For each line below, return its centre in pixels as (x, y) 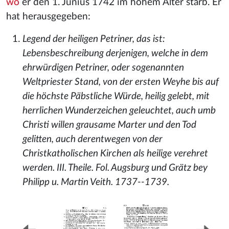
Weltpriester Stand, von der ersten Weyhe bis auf (121, 82)
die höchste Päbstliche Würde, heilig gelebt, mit (116, 96)
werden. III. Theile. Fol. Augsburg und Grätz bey (115, 168)
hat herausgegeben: (48, 17)
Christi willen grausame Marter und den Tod (109, 125)
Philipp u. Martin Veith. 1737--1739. (96, 182)
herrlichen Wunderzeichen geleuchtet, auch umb (119, 111)
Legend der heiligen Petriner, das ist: (94, 39)
